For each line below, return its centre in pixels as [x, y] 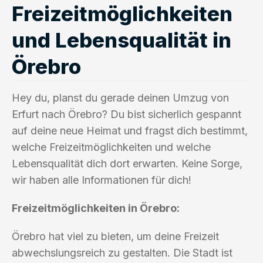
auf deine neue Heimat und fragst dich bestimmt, [130, 130]
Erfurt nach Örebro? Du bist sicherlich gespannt [127, 114]
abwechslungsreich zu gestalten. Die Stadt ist [122, 252]
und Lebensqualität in [122, 40]
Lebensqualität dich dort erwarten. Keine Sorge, [127, 163]
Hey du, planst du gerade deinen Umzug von [120, 97]
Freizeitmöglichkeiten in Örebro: [96, 208]
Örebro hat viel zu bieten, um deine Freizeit [115, 236]
